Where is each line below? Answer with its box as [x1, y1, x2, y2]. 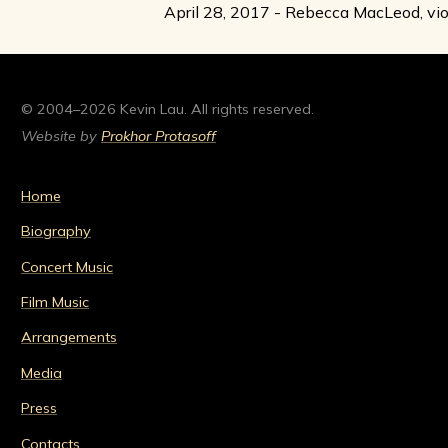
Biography [21, 222, 91, 241]
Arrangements [21, 328, 117, 347]
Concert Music [21, 257, 113, 276]
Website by [21, 127, 101, 146]
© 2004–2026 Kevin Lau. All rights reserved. [21, 99, 314, 118]
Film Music [21, 293, 89, 312]
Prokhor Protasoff [101, 127, 216, 146]
